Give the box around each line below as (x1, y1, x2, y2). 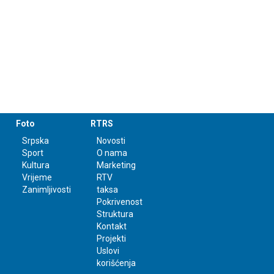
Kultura (21, 160, 50, 171)
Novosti (97, 136, 126, 146)
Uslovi (97, 246, 120, 256)
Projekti (97, 234, 127, 244)
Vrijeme (21, 172, 52, 183)
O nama (97, 148, 128, 158)
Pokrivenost (97, 197, 143, 207)
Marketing (97, 160, 136, 171)
